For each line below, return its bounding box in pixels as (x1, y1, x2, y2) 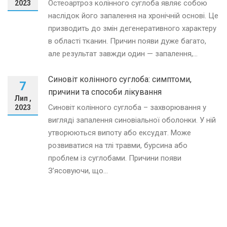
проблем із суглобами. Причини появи (48, 153, 181, 163)
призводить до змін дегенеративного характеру (48, 23, 216, 33)
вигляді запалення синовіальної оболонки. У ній (48, 115, 216, 125)
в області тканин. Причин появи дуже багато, (48, 36, 206, 46)
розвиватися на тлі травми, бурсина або (48, 140, 187, 150)
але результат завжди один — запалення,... (48, 49, 198, 58)
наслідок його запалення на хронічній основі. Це (48, 11, 218, 20)
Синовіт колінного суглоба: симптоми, (48, 74, 192, 84)
